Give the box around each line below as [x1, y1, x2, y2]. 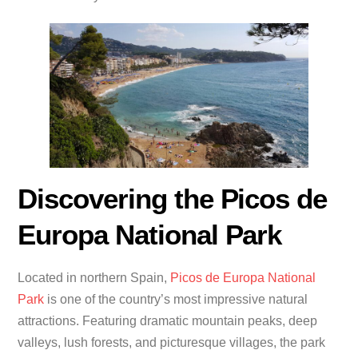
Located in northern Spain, [18, 270, 171, 284]
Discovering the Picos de [18, 183, 328, 215]
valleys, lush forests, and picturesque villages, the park [18, 335, 326, 349]
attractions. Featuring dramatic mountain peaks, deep [18, 313, 318, 328]
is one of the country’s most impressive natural [44, 292, 308, 306]
